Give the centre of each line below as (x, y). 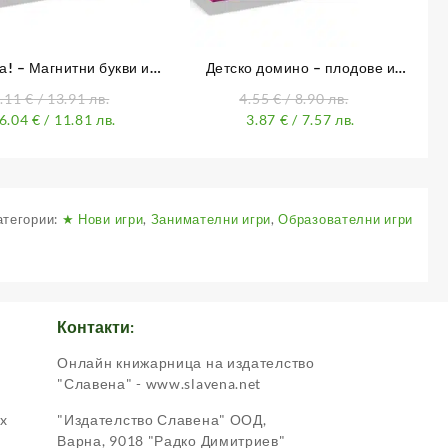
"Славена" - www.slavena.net (159, 384)
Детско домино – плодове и (300, 68)
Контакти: (96, 327)
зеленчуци (300, 89)
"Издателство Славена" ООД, (162, 420)
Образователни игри (345, 219)
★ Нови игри (102, 219)
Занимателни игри (210, 219)
